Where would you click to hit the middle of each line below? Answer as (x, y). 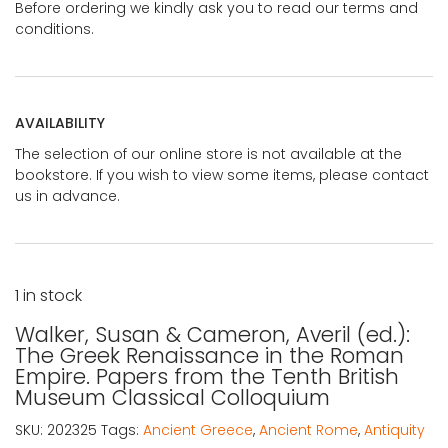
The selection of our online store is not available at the (208, 153)
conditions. (54, 28)
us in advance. (67, 195)
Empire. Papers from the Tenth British (207, 376)
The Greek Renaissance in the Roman (209, 355)
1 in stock (48, 295)
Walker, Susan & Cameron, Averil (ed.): (212, 334)
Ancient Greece (198, 429)
